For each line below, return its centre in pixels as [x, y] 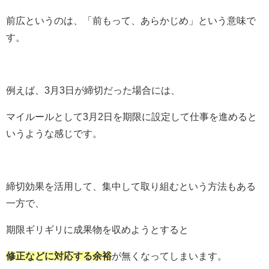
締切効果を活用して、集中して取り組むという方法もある [131, 186]
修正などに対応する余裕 [59, 255]
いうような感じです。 [54, 133]
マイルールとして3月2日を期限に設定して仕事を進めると [131, 116]
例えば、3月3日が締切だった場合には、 [93, 90]
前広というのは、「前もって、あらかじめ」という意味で [131, 20]
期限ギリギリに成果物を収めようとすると [97, 229]
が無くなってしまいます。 [169, 255]
